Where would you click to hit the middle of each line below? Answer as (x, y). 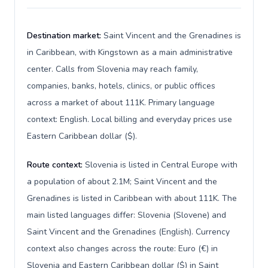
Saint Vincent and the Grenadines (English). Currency (128, 232)
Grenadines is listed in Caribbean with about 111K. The (132, 198)
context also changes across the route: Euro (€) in (122, 249)
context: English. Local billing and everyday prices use (130, 119)
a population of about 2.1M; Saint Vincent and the (122, 182)
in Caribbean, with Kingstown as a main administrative (130, 52)
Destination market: (65, 36)
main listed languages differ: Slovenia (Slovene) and (127, 215)
